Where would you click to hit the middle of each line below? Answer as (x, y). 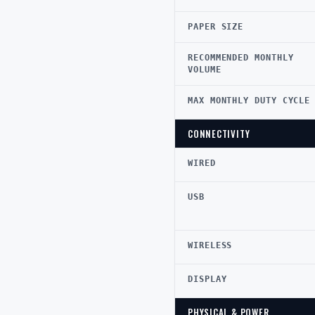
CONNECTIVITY (219, 134)
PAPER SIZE (216, 27)
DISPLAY (207, 279)
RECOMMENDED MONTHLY (241, 58)
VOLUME (205, 70)
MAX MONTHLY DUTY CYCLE (249, 101)
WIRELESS (210, 245)
